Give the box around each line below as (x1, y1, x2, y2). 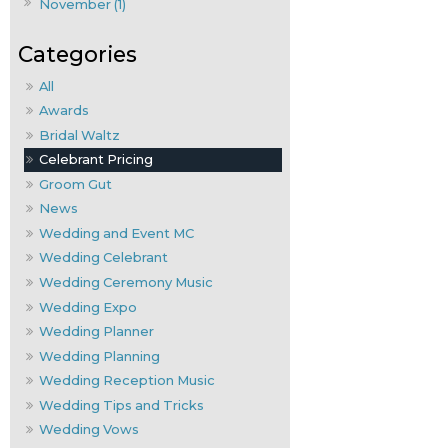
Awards (39, 102, 90, 119)
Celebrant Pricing (39, 151, 154, 168)
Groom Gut (39, 175, 113, 192)
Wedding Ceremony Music (39, 274, 214, 291)
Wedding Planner (39, 323, 155, 340)
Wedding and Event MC (39, 224, 195, 241)
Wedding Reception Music (39, 372, 216, 389)
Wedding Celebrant (39, 249, 169, 266)
